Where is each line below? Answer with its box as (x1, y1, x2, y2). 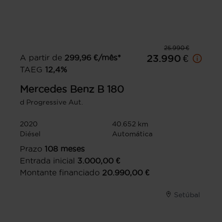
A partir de (20, 53, 62, 62)
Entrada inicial (20, 156, 75, 166)
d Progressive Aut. (20, 98, 83, 107)
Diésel (20, 130, 41, 138)
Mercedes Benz (20, 84, 94, 95)
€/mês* (94, 53, 121, 62)
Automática (112, 130, 153, 138)
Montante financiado (20, 168, 100, 177)
